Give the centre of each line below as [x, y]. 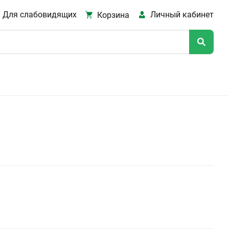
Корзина [113, 15]
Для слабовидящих [39, 15]
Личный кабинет [182, 15]
